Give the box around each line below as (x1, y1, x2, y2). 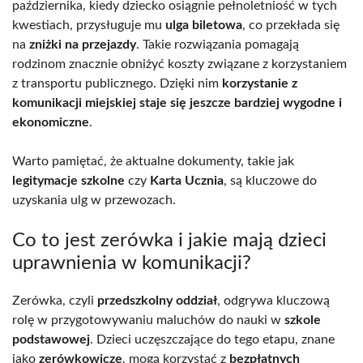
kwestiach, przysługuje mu (12, 18, 165, 32)
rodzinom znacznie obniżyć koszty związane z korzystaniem (12, 57, 347, 70)
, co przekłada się (242, 18, 340, 32)
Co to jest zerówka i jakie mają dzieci (12, 230, 327, 250)
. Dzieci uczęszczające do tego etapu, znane (90, 332, 335, 346)
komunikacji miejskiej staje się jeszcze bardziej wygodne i (12, 96, 342, 109)
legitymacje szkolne (12, 173, 125, 187)
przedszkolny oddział (97, 293, 217, 307)
